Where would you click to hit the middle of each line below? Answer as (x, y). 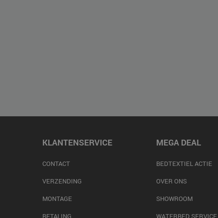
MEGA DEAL (179, 142)
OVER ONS (172, 181)
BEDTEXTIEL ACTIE (184, 163)
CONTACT (56, 163)
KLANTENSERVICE (77, 142)
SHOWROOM (174, 199)
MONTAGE (57, 199)
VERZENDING (62, 181)
